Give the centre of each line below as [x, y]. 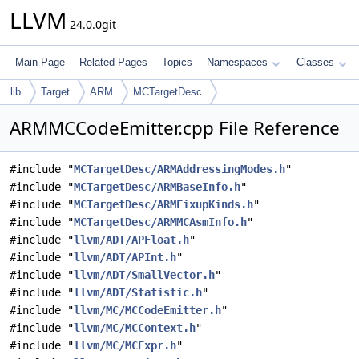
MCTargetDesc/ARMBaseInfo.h [157, 187]
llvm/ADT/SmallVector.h [144, 275]
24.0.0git [91, 24]
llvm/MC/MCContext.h [135, 328]
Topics [177, 62]
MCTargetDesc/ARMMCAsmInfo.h [160, 222]
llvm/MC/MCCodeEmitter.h [147, 310]
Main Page [40, 62]
